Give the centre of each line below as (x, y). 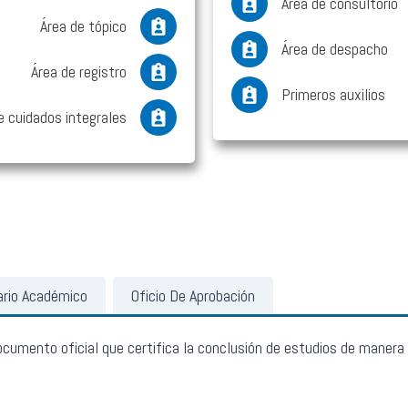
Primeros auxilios (333, 95)
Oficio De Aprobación (193, 296)
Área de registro (79, 72)
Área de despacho (335, 49)
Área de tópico (83, 26)
